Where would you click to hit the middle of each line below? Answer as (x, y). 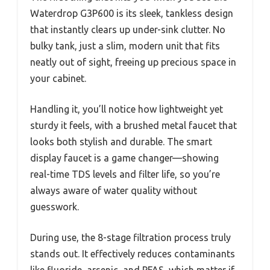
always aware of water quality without (114, 191)
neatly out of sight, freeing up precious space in (133, 62)
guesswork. (55, 207)
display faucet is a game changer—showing (124, 158)
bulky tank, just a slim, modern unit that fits (125, 46)
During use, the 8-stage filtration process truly (130, 238)
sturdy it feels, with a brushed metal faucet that (133, 126)
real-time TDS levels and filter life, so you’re (125, 174)
